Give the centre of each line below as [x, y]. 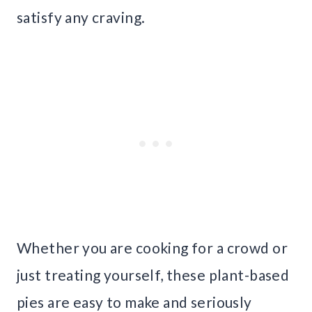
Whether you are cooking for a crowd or [152, 248]
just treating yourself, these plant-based [153, 275]
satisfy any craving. [81, 17]
